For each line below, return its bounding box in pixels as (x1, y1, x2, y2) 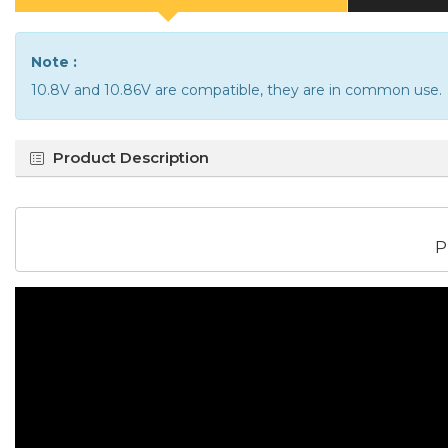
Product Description (53, 148, 209, 167)
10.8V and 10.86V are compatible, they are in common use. (31, 81, 442, 99)
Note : (31, 53, 77, 71)
